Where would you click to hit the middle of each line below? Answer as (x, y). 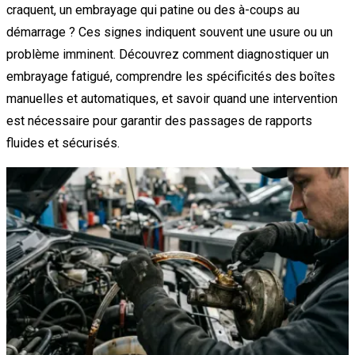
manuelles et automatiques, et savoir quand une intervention (172, 98)
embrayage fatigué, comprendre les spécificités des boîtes (171, 76)
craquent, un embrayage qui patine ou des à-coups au (153, 10)
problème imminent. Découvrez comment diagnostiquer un (168, 54)
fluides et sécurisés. (63, 143)
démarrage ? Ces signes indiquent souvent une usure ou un (170, 32)
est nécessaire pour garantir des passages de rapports (159, 120)
